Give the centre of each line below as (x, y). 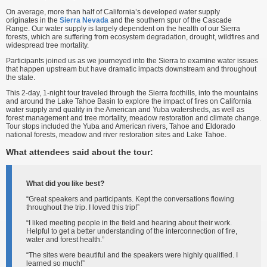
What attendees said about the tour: (80, 152)
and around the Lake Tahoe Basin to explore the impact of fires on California (129, 101)
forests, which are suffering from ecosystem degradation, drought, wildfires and (133, 37)
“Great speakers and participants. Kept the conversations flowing (130, 199)
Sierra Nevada (84, 20)
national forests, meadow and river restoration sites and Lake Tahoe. (116, 135)
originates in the (33, 20)
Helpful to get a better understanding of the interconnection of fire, (132, 232)
